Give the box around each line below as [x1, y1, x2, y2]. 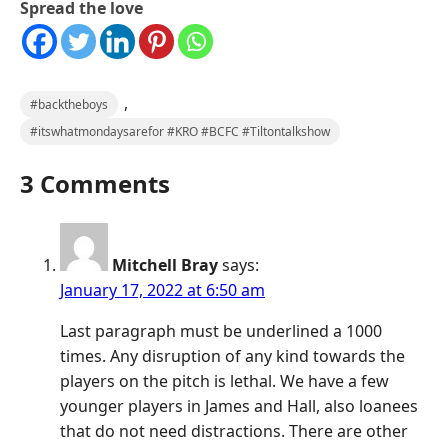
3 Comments [20, 167, 170, 201]
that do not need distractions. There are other [60, 420, 408, 443]
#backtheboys [30, 96, 108, 114]
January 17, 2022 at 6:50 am [60, 279, 265, 302]
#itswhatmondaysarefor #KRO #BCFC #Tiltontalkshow [30, 123, 330, 141]
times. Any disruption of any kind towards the [60, 345, 405, 368]
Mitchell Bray [112, 254, 218, 277]
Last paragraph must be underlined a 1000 [60, 320, 382, 343]
